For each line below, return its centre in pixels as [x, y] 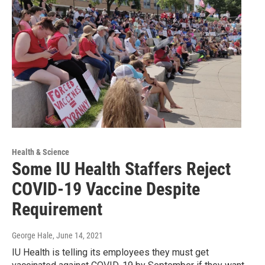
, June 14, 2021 [78, 236]
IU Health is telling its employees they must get [110, 253]
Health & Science [41, 152]
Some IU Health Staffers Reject [121, 169]
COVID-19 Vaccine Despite [106, 189]
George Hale [32, 236]
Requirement [57, 209]
